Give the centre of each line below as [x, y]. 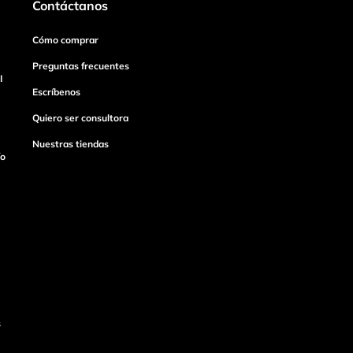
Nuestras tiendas [71, 144]
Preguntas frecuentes [81, 66]
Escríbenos [57, 92]
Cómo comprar [66, 40]
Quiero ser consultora [81, 118]
